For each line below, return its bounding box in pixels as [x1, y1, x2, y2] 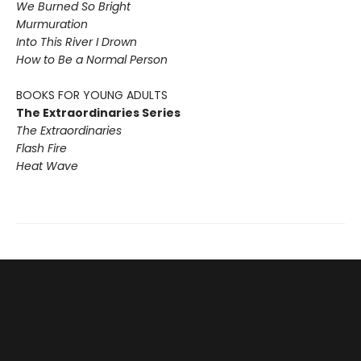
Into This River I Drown [16, 34, 137, 51]
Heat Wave [16, 158, 78, 175]
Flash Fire [16, 140, 67, 157]
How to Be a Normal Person [16, 52, 168, 68]
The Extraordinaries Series [16, 105, 180, 122]
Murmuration [16, 16, 88, 33]
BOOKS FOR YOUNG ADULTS [16, 87, 168, 104]
